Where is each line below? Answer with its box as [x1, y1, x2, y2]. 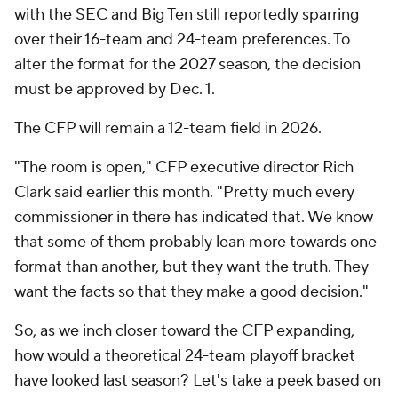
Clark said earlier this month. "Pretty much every [14, 182, 354, 203]
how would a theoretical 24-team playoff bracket [14, 346, 355, 366]
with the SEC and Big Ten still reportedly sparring [14, 4, 359, 25]
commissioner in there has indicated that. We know [14, 207, 373, 227]
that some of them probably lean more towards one [14, 232, 377, 252]
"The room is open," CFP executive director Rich [14, 157, 354, 178]
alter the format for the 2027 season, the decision [14, 54, 361, 75]
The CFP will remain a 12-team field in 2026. [14, 118, 322, 139]
